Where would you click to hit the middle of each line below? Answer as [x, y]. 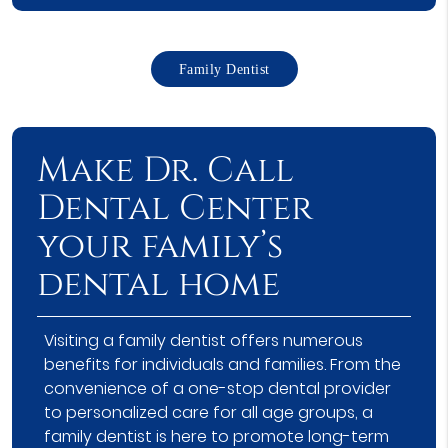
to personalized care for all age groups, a [209, 412]
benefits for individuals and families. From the [223, 364]
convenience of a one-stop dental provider [218, 388]
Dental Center [174, 208]
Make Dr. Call [165, 170]
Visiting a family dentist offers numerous [204, 340]
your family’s [159, 246]
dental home [158, 284]
